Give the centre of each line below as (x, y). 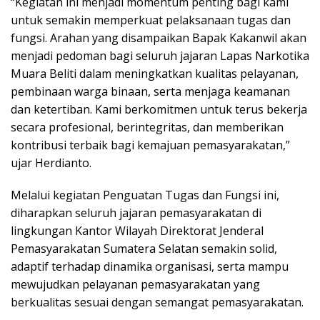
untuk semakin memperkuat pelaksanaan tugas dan (151, 20)
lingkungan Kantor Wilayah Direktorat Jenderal (137, 230)
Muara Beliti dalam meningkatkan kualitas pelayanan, (155, 73)
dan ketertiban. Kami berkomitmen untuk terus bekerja (159, 109)
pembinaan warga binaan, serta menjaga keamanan (150, 91)
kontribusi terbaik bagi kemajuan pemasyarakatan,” (150, 145)
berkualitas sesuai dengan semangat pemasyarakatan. (157, 302)
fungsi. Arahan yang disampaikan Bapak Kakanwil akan (159, 37)
